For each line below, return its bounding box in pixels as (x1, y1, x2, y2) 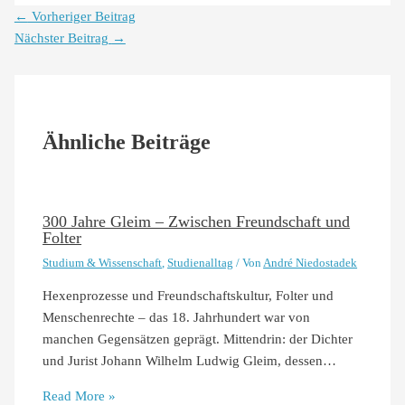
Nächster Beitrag (14, 30, 112, 45)
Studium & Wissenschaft (42, 256, 163, 269)
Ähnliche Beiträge (42, 129, 212, 154)
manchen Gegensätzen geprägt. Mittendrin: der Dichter (42, 332, 353, 347)
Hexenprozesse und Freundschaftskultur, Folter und (42, 288, 334, 304)
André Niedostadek (263, 256, 358, 269)
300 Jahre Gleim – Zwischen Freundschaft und (42, 212, 351, 231)
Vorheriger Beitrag (27, 8, 136, 24)
